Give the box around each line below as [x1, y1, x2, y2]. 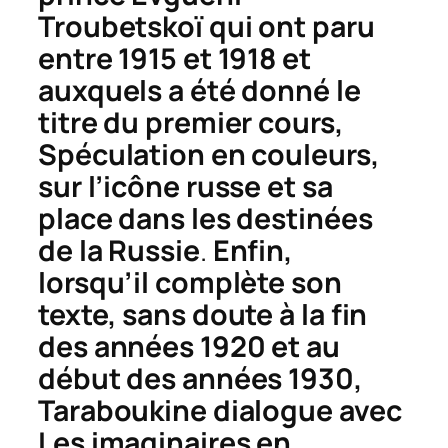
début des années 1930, [38, 359, 363, 399]
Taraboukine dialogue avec [38, 391, 402, 431]
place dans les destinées [38, 199, 373, 239]
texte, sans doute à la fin [38, 295, 368, 335]
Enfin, [212, 231, 294, 271]
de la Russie [38, 231, 200, 271]
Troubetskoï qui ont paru [38, 7, 375, 47]
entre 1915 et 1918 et [38, 39, 311, 79]
